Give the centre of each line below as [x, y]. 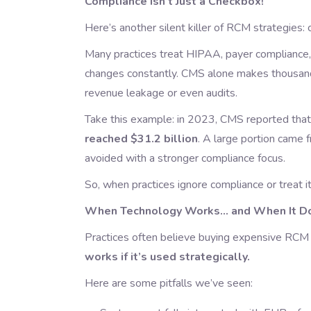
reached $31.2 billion [141, 139]
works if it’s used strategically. [167, 257]
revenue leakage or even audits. [161, 93]
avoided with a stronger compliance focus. [185, 159]
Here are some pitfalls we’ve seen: [169, 284]
